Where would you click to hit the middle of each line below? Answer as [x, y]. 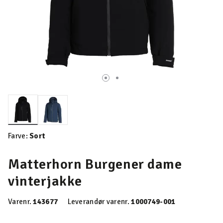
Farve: [19, 136]
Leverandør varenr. [99, 202]
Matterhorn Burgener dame [95, 164]
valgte [32, 124]
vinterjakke [45, 181]
